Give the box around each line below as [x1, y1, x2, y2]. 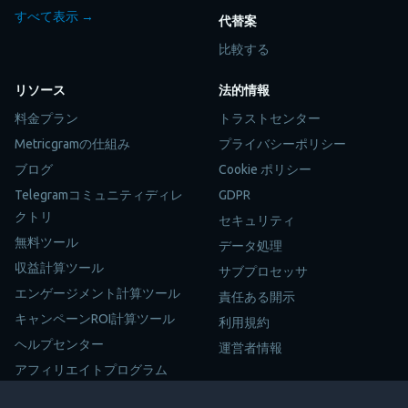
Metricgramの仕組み [15, 136, 130, 151]
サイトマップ [15, 387, 91, 403]
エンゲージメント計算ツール [15, 285, 180, 301]
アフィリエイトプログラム [15, 362, 168, 377]
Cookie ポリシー [219, 161, 311, 177]
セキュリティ [219, 212, 295, 228]
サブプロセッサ [219, 263, 308, 279]
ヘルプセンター [15, 336, 104, 352]
